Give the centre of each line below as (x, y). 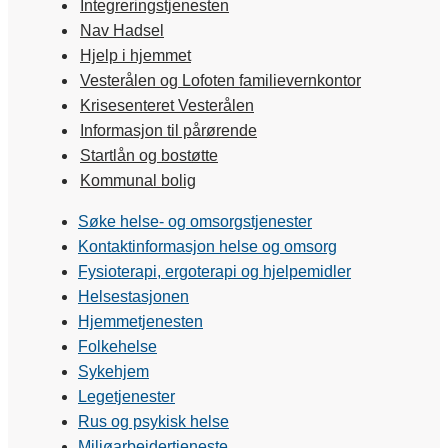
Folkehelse (117, 346)
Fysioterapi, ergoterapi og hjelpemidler (214, 271)
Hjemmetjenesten (140, 321)
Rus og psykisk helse (153, 421)
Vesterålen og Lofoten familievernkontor (220, 80)
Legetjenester (126, 396)
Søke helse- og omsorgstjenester (195, 221)
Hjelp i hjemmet (135, 55)
